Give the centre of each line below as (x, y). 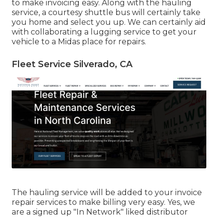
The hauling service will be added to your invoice (107, 192)
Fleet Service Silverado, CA (72, 64)
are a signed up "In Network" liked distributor (100, 212)
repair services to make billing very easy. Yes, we (103, 202)
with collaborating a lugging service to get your (104, 32)
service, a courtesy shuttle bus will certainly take (106, 12)
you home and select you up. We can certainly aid (109, 22)
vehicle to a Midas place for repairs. (79, 41)
